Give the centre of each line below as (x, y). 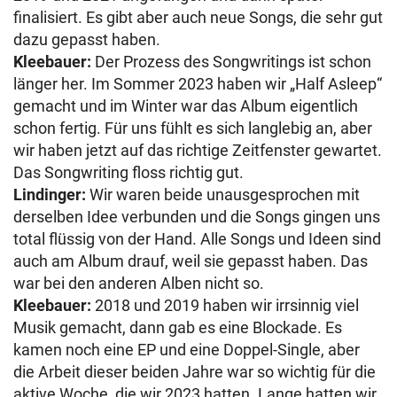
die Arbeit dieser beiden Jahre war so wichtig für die (195, 371)
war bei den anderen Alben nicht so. (139, 283)
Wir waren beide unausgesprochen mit (223, 194)
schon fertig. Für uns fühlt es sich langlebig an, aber (193, 128)
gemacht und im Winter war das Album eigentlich (186, 105)
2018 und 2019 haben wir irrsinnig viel (225, 305)
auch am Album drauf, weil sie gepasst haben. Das (191, 261)
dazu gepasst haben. (89, 39)
